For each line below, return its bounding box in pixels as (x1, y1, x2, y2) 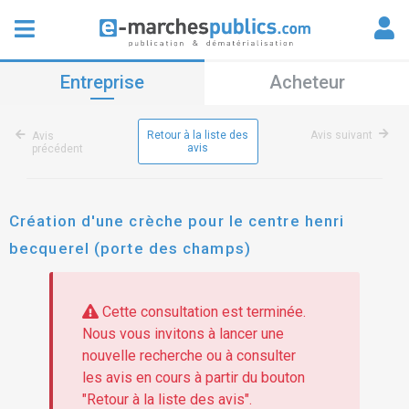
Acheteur (268, 71, 345, 93)
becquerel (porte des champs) (9, 239, 251, 257)
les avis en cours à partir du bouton (81, 369, 305, 387)
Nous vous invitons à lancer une (81, 325, 284, 343)
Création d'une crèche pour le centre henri (9, 212, 345, 230)
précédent (32, 142, 83, 155)
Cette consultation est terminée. (98, 303, 306, 321)
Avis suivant (310, 129, 372, 142)
